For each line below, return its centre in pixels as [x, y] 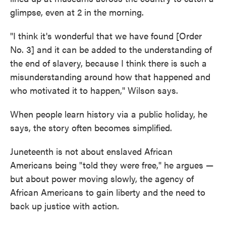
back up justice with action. [65, 206]
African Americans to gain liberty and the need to [108, 192]
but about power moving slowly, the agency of [102, 179]
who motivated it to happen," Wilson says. [94, 90]
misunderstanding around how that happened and [110, 77]
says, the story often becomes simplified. [91, 128]
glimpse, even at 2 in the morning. [77, 12]
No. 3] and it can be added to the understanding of [111, 49]
